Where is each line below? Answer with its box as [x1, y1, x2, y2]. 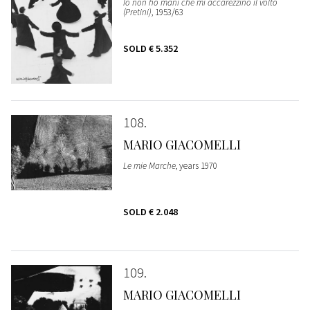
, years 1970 [175, 159, 217, 172]
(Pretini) [122, 6, 152, 18]
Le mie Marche [122, 159, 176, 172]
